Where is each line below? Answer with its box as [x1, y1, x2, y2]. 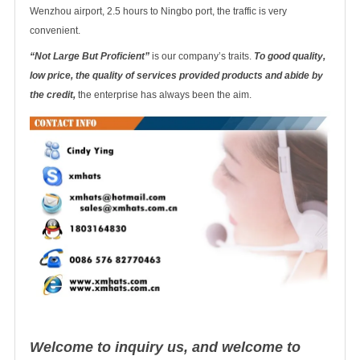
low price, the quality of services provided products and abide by [30, 69, 323, 81]
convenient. [30, 24, 80, 36]
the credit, [30, 88, 76, 100]
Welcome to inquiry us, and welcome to [30, 339, 301, 356]
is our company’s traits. [149, 50, 254, 62]
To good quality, [254, 50, 325, 62]
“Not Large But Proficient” [30, 50, 149, 62]
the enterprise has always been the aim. [76, 88, 252, 100]
